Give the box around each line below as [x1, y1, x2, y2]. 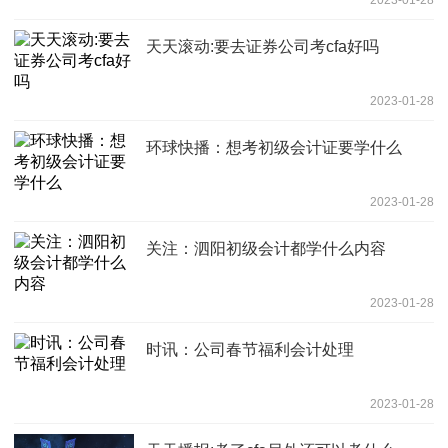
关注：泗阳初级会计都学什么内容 [146, 239, 386, 257]
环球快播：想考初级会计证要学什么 [146, 138, 402, 156]
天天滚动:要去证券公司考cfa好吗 [146, 37, 379, 55]
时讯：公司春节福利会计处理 [146, 340, 354, 358]
